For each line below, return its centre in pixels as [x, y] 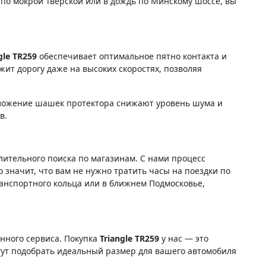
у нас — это [184, 238]
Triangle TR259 [129, 238]
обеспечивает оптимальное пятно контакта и [132, 56]
